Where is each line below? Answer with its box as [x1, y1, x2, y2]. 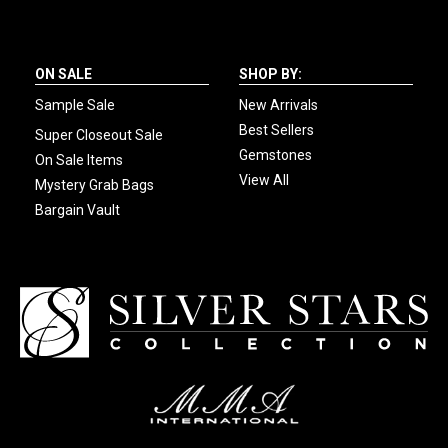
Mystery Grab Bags [35, 177, 154, 194]
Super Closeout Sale [35, 127, 163, 144]
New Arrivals [239, 97, 318, 114]
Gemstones [239, 147, 312, 164]
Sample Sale [35, 97, 115, 114]
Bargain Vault [35, 202, 120, 219]
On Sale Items [35, 152, 123, 169]
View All [239, 172, 289, 189]
